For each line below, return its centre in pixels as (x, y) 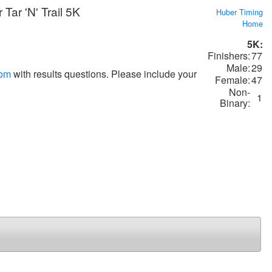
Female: (233, 80)
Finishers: (229, 56)
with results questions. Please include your (104, 73)
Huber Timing (240, 12)
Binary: (235, 103)
